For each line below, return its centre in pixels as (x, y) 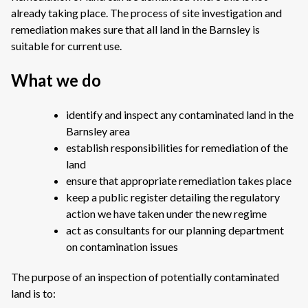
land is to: (33, 293)
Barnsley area (98, 131)
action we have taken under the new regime (166, 213)
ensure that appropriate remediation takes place (179, 180)
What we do (56, 80)
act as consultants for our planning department (175, 230)
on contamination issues (122, 246)
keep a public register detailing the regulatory (173, 197)
